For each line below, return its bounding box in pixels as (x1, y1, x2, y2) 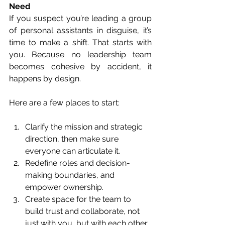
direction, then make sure (25, 134, 121, 144)
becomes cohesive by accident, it (9, 62, 152, 72)
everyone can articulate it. (25, 146, 120, 156)
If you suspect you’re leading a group (9, 14, 152, 24)
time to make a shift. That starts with (9, 38, 152, 48)
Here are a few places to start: (9, 98, 120, 108)
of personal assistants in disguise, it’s (9, 26, 152, 36)
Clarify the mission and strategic (25, 122, 145, 132)
